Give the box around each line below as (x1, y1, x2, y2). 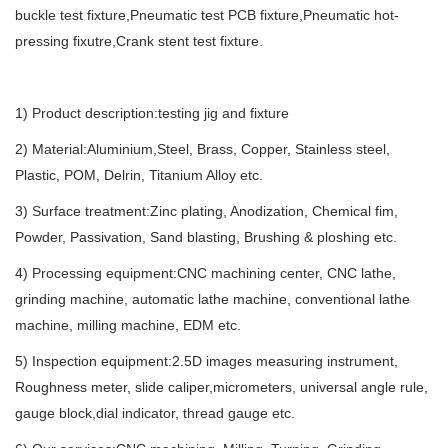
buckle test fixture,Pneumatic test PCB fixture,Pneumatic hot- (15, 7, 399, 23)
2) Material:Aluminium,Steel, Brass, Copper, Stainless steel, (15, 141, 390, 157)
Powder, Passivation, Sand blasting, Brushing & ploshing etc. (15, 229, 397, 245)
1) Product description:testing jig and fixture (15, 105, 289, 121)
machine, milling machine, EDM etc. (15, 317, 241, 333)
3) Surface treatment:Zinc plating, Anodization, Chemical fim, (15, 203, 398, 219)
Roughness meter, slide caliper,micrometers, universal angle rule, (15, 379, 428, 395)
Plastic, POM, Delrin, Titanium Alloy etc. (15, 167, 263, 183)
